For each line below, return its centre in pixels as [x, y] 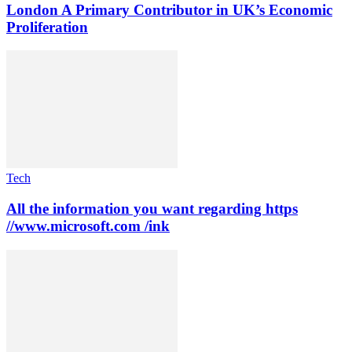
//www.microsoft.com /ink [88, 226]
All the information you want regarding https [152, 209]
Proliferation [47, 27]
